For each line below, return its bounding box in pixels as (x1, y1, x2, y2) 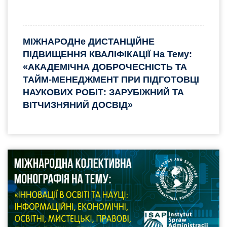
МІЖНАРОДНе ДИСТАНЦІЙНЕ (23, 36, 155, 47)
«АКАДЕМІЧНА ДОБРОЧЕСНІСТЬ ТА (23, 61, 187, 72)
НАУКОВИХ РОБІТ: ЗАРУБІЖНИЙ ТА (23, 87, 184, 97)
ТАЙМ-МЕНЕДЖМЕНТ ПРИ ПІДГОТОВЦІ (23, 74, 199, 85)
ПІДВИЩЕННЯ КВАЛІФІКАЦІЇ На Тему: (23, 49, 192, 59)
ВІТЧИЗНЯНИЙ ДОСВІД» (23, 99, 133, 110)
